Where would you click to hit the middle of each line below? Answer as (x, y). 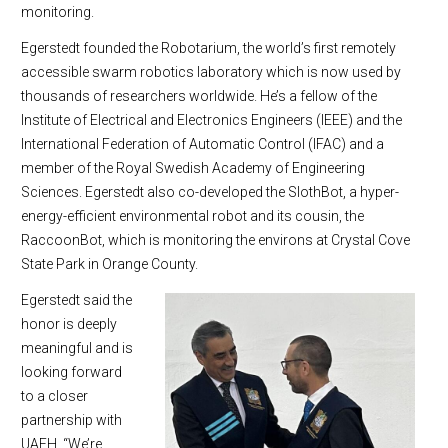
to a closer (54, 396)
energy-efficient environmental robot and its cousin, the (192, 216)
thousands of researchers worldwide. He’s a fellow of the (199, 96)
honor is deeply (69, 324)
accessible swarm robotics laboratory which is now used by (211, 72)
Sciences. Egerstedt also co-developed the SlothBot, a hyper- (210, 192)
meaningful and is (77, 348)
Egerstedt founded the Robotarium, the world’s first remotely (208, 48)
